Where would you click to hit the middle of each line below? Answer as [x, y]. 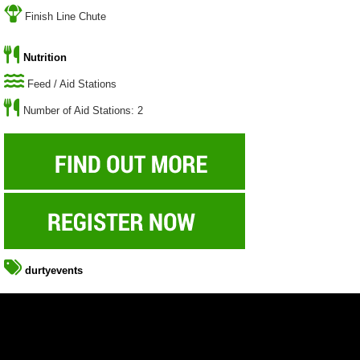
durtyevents [54, 271]
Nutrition [45, 58]
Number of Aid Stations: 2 [83, 111]
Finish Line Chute [65, 17]
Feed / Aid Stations [72, 84]
